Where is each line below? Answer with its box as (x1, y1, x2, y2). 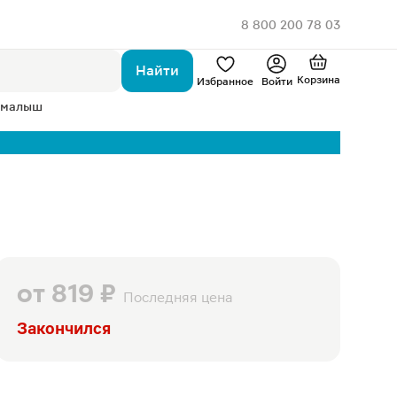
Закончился (16, 319, 111, 338)
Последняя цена (122, 289, 233, 306)
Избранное (197, 75, 253, 88)
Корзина (296, 74, 340, 86)
